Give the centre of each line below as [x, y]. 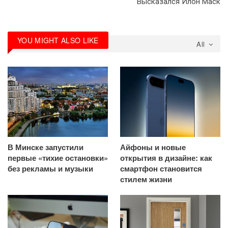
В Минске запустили [46, 147]
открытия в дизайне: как [166, 158]
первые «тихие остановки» [58, 158]
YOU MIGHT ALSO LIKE [58, 40]
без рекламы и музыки [50, 168]
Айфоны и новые [153, 147]
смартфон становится [161, 168]
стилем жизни [146, 179]
